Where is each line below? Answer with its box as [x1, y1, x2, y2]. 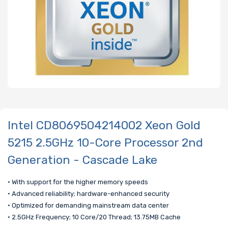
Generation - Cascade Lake [8, 152, 157, 167]
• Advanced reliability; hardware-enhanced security [8, 190, 169, 198]
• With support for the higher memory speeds [8, 178, 148, 186]
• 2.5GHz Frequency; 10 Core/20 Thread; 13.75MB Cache [8, 213, 181, 221]
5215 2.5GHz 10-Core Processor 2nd [8, 135, 203, 150]
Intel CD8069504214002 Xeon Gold [8, 118, 201, 132]
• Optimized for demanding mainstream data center [8, 202, 169, 210]
